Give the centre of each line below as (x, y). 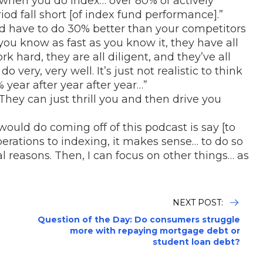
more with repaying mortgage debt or (155, 230)
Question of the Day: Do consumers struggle (139, 219)
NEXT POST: (199, 202)
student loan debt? (196, 242)
